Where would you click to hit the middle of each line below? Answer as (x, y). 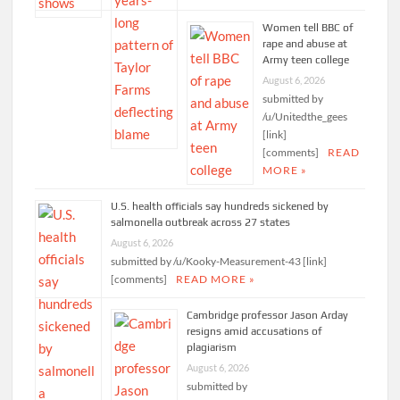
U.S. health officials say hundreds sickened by (220, 207)
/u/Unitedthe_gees (305, 117)
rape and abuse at (305, 44)
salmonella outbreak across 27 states (201, 223)
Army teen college (306, 60)
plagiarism (212, 348)
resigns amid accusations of (255, 332)
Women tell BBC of (308, 28)
